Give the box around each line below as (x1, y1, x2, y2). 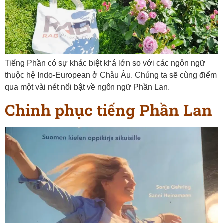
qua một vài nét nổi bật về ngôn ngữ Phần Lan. (5, 83, 170, 92)
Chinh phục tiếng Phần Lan (5, 99, 212, 120)
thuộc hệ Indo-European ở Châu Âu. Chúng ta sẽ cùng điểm (5, 71, 217, 80)
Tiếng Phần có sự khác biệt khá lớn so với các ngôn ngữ (5, 59, 205, 68)
